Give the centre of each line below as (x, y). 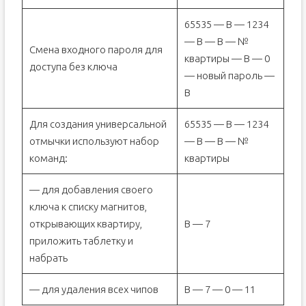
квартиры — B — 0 (227, 58)
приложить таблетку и (81, 241)
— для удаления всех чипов (94, 289)
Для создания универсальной (98, 124)
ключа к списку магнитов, (88, 207)
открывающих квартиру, (85, 224)
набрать (48, 258)
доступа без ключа (73, 67)
